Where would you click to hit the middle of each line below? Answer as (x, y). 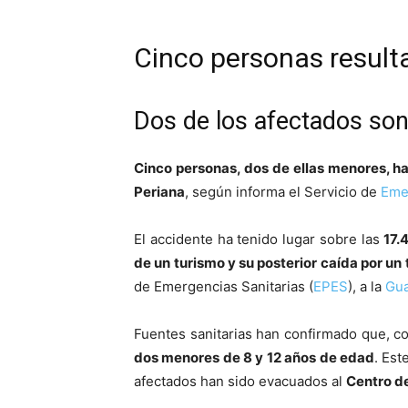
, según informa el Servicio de (281, 192)
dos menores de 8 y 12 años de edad (254, 358)
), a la (367, 287)
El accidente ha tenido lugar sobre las (259, 240)
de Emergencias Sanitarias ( (224, 287)
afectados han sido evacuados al (240, 382)
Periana (159, 192)
